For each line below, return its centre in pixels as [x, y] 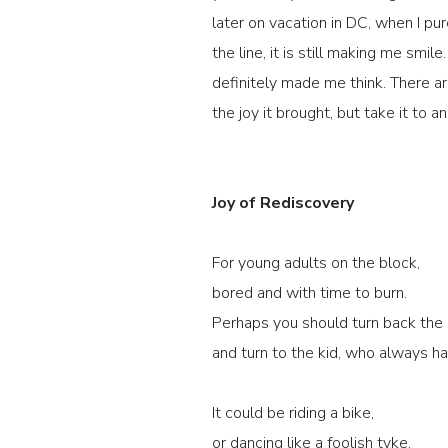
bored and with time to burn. [310, 293]
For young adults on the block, [316, 263]
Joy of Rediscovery [283, 203]
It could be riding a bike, [293, 413]
